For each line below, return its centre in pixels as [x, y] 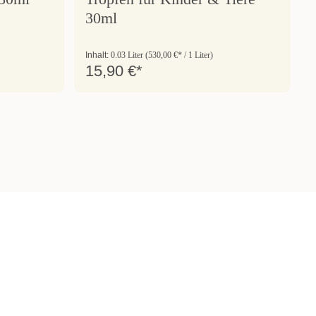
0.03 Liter [128, 55]
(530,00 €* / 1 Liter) [179, 55]
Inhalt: [98, 55]
